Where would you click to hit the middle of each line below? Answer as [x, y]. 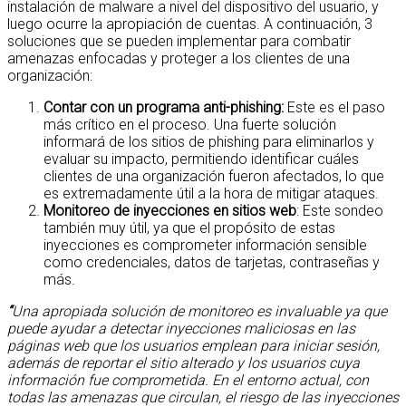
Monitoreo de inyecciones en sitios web [170, 210]
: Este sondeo [340, 210]
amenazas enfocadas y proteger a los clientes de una [179, 58]
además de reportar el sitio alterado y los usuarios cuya [184, 362]
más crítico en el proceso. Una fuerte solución [190, 124]
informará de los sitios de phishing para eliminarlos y [209, 141]
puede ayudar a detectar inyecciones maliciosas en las [181, 328]
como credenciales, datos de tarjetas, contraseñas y [212, 262]
